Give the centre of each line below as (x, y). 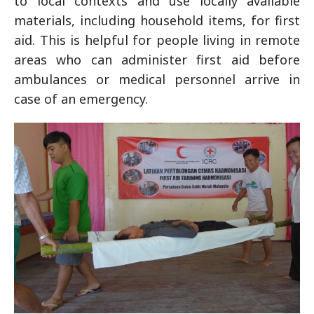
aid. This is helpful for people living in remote (157, 40)
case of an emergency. (81, 99)
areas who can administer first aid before (157, 60)
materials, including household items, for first (157, 20)
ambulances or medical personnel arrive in (157, 79)
